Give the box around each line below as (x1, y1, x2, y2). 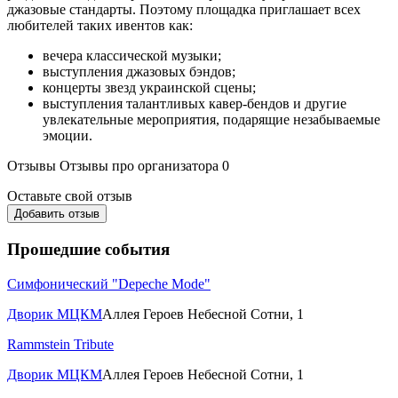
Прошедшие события (7, 240, 170, 259)
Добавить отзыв (14, 207, 99, 221)
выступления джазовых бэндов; (43, 64, 235, 80)
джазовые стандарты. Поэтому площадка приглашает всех (7, 2, 361, 18)
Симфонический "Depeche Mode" (7, 275, 211, 291)
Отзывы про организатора (60, 158, 219, 174)
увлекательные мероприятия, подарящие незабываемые (43, 112, 380, 128)
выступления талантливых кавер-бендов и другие (43, 96, 346, 112)
